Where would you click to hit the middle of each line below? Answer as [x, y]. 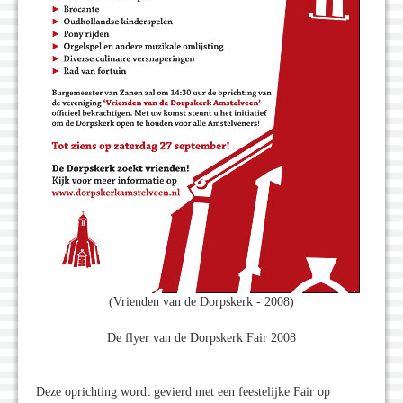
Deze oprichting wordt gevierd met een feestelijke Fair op [183, 392]
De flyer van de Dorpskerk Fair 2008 [201, 338]
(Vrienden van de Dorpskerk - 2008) [201, 302]
